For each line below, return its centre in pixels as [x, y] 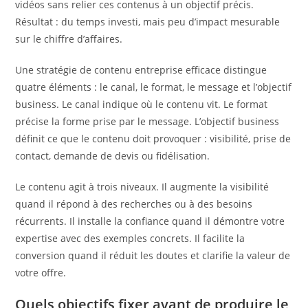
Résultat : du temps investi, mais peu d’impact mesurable [148, 21]
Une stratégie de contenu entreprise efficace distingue [141, 69]
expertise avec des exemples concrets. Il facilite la [130, 238]
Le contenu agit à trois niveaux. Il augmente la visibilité [142, 186]
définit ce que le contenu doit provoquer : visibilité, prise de [153, 138]
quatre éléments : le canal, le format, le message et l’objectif [154, 87]
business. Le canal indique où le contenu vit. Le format [142, 104]
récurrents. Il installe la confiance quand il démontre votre [150, 221]
